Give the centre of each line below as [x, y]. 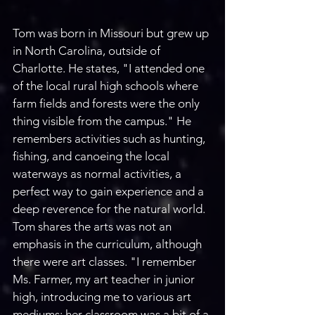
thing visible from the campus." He [103, 121]
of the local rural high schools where [107, 86]
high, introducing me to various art [103, 297]
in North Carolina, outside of [88, 51]
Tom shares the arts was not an [94, 227]
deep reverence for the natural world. [110, 209]
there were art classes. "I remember [106, 262]
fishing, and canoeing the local [92, 156]
